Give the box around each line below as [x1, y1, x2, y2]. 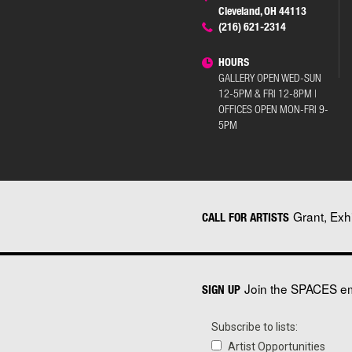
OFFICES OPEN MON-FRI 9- [218, 101, 328, 115]
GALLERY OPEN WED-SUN [218, 70, 321, 84]
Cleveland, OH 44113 [218, 3, 306, 17]
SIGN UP [202, 281, 240, 296]
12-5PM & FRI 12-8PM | [218, 86, 317, 100]
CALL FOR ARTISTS [202, 210, 289, 225]
